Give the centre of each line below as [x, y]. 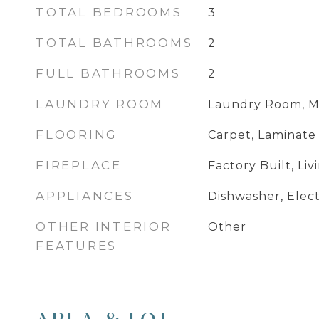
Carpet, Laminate [262, 135]
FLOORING [77, 135]
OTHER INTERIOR [104, 226]
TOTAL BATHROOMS [114, 43]
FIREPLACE [79, 165]
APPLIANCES [85, 196]
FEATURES [76, 246]
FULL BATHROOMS [108, 73]
